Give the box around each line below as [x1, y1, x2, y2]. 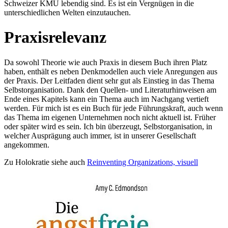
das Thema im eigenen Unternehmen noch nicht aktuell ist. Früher [4, 112, 216, 122]
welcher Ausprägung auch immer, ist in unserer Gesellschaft [4, 131, 196, 140]
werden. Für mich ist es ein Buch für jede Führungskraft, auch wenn [4, 103, 223, 112]
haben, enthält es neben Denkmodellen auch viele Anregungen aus [4, 67, 217, 76]
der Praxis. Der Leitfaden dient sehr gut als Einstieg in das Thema [4, 76, 214, 85]
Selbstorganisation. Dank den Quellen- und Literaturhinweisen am [4, 85, 216, 94]
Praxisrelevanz [4, 28, 106, 47]
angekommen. [4, 140, 49, 149]
